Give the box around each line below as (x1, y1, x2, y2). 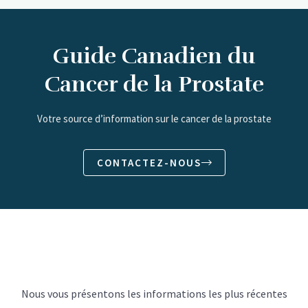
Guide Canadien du (53, 43, 255, 70)
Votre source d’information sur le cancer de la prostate (36, 112, 272, 126)
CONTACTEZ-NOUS (96, 156, 201, 170)
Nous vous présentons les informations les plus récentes (21, 287, 287, 301)
